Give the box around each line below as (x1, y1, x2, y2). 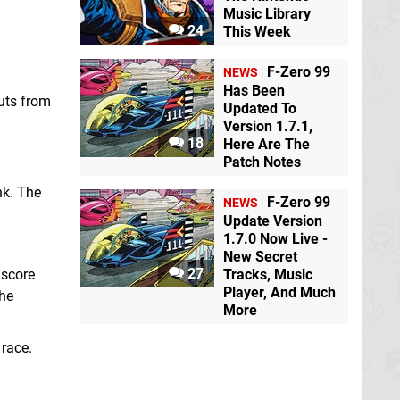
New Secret (223, 248, 297, 266)
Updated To (223, 100, 296, 118)
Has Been (223, 82, 285, 100)
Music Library (223, 5, 311, 23)
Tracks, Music (223, 266, 312, 284)
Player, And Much (223, 284, 336, 302)
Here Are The (223, 136, 310, 154)
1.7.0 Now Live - (223, 230, 328, 248)
